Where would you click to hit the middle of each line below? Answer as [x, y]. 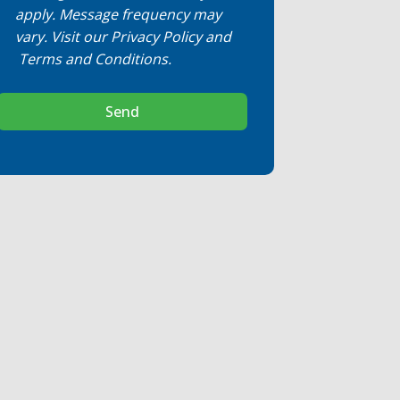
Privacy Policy [157, 37]
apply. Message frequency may [119, 14]
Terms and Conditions [94, 59]
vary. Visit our [63, 37]
